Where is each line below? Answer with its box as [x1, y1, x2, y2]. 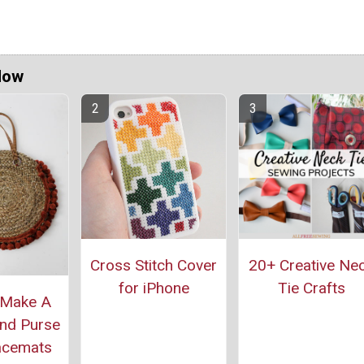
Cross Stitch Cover [90, 256, 217, 275]
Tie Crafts [277, 279, 345, 298]
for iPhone [118, 279, 189, 298]
